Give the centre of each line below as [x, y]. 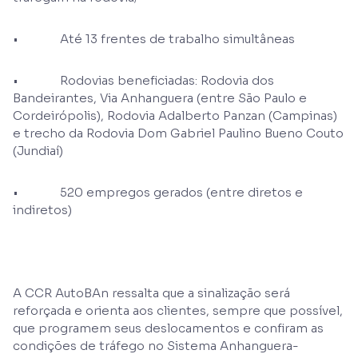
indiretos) [42, 210]
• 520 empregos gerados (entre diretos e [158, 192]
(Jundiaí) [38, 151]
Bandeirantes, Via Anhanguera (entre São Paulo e [160, 98]
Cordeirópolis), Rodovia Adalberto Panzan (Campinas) [175, 115]
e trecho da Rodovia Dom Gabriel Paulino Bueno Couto [178, 133]
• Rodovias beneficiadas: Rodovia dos [143, 80]
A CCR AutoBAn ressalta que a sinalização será [151, 293]
